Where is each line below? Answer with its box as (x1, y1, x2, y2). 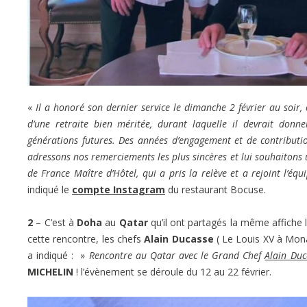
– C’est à (36, 215, 77, 229)
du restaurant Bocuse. (165, 182, 266, 196)
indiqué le (27, 182, 72, 196)
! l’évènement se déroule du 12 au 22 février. (73, 265, 271, 278)
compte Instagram (72, 182, 165, 196)
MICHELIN (27, 265, 73, 278)
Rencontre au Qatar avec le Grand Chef (88, 248, 265, 262)
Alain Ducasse (144, 232, 214, 245)
